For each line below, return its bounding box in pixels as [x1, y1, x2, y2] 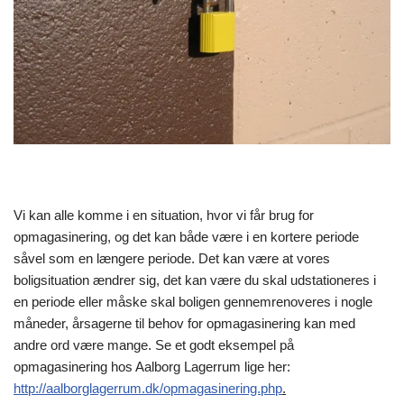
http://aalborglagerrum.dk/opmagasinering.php [14, 381, 282, 397]
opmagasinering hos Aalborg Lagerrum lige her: [14, 359, 290, 375]
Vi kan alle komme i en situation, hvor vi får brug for [14, 207, 314, 224]
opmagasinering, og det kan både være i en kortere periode [14, 229, 359, 245]
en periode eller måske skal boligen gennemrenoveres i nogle [14, 294, 372, 310]
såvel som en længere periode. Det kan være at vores [14, 251, 330, 267]
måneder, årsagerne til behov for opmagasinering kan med [14, 316, 355, 332]
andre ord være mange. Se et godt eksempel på [14, 337, 294, 353]
